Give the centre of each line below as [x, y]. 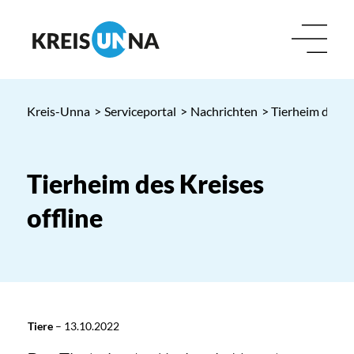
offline [64, 218]
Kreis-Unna [58, 111]
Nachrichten [224, 111]
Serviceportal [140, 111]
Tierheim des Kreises [145, 184]
